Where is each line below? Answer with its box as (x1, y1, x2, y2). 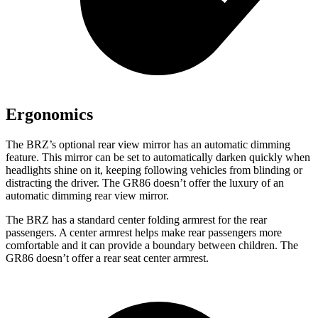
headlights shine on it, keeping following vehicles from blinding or (6, 164, 302, 176)
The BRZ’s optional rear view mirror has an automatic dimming (6, 138, 290, 150)
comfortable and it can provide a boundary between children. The (6, 239, 298, 251)
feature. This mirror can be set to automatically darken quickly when (6, 151, 310, 163)
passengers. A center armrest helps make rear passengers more (6, 226, 282, 238)
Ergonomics (6, 105, 93, 124)
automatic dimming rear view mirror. (6, 190, 169, 202)
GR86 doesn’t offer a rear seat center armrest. (6, 252, 209, 264)
